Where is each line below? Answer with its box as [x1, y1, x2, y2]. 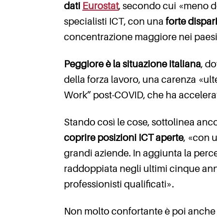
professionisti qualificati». [64, 179, 174, 190]
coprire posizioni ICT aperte [64, 132, 184, 143]
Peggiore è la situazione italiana [64, 59, 201, 70]
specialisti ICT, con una [64, 16, 166, 27]
